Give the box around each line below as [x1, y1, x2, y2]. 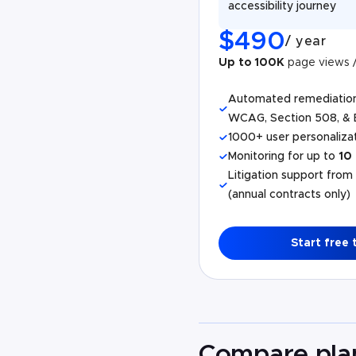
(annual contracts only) [228, 189, 350, 200]
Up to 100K [219, 57, 284, 68]
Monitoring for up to [228, 151, 339, 162]
